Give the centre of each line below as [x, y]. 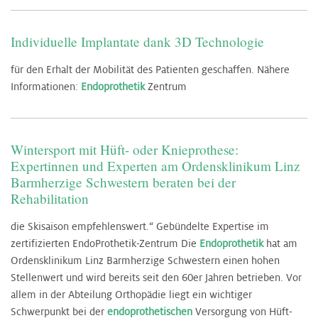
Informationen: [46, 87]
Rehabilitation [50, 198]
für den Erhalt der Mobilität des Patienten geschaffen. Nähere [150, 70]
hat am [280, 243]
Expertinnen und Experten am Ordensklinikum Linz [155, 166]
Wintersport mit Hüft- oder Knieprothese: [125, 149]
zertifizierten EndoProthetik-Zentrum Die [105, 243]
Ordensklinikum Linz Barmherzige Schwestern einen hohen [145, 260]
